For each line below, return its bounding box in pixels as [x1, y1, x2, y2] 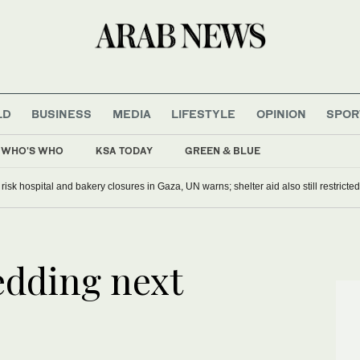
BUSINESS [31, 106, 92, 121]
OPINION [256, 106, 306, 121]
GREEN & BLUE [185, 144, 260, 157]
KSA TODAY [96, 144, 153, 157]
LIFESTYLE [171, 106, 236, 121]
